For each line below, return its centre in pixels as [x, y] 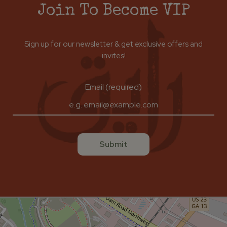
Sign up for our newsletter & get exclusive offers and [113, 44]
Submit [113, 144]
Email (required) [113, 87]
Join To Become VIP [113, 11]
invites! [113, 55]
